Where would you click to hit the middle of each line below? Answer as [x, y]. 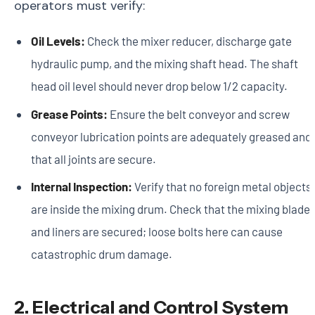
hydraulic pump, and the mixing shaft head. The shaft [164, 64]
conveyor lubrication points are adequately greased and [171, 136]
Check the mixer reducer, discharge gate [188, 41]
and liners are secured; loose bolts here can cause [156, 231]
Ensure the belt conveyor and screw [198, 114]
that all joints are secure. [93, 159]
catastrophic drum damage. [101, 253]
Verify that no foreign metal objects [221, 186]
